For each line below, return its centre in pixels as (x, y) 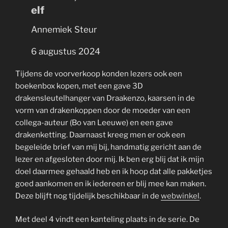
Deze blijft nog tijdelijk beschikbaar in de (88, 196)
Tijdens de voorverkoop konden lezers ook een (99, 74)
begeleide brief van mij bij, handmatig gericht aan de (108, 147)
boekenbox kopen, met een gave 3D (79, 86)
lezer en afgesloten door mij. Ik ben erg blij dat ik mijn (110, 159)
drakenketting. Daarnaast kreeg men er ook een (100, 135)
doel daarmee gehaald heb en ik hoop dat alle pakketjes (114, 171)
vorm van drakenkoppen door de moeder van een (103, 110)
